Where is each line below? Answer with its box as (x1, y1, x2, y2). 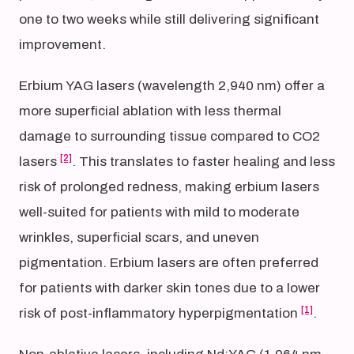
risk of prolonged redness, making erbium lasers (19, 179, 319, 194)
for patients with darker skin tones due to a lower (19, 281, 320, 296)
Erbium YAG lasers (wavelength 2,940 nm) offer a (19, 78, 325, 93)
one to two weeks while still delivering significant (19, 12, 319, 27)
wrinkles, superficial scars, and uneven (19, 230, 259, 245)
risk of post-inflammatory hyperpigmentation (19, 306, 301, 321)
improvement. (19, 37, 106, 52)
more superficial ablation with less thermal (19, 104, 281, 119)
